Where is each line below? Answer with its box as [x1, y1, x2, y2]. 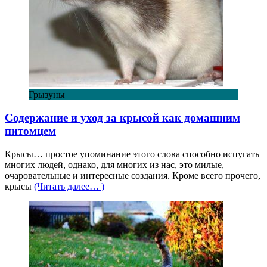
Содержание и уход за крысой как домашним [5, 111, 240, 124]
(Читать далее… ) [34, 181, 104, 191]
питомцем [5, 124, 56, 137]
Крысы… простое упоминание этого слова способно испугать [5, 148, 259, 159]
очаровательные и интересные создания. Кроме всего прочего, [5, 170, 260, 181]
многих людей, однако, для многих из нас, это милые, [5, 159, 224, 170]
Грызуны [29, 89, 65, 100]
